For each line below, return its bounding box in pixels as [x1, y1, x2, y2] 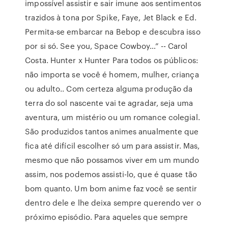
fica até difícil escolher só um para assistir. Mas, [25, 140, 200, 151]
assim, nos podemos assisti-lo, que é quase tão [25, 168, 197, 180]
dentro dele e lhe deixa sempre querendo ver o [25, 197, 201, 208]
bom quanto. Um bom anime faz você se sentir [25, 183, 197, 194]
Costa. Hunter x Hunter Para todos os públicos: [25, 54, 198, 66]
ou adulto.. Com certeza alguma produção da [25, 83, 193, 94]
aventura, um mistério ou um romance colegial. [25, 111, 200, 123]
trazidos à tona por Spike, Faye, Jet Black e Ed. [25, 12, 197, 23]
